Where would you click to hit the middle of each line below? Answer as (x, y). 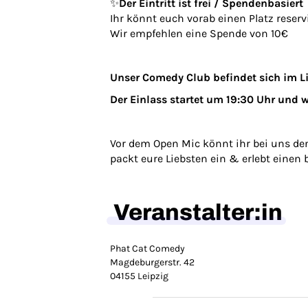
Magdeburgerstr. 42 (152, 262)
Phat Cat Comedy (147, 249)
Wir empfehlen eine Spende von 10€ (199, 33)
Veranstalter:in (198, 212)
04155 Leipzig (139, 276)
